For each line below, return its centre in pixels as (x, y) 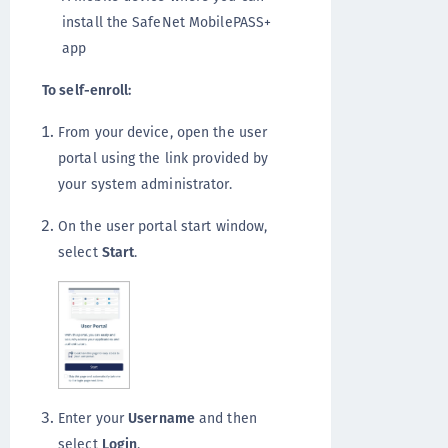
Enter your (93, 417)
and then (225, 417)
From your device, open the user (163, 131)
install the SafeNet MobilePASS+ (167, 21)
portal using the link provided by (163, 157)
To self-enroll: (87, 89)
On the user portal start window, (163, 225)
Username (161, 417)
